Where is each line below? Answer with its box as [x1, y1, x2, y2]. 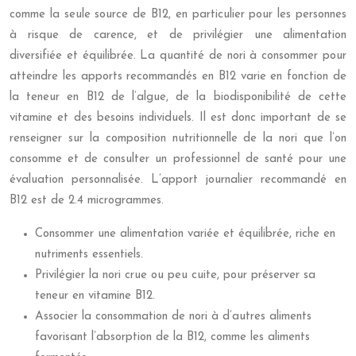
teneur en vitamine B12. [35, 290, 155, 302]
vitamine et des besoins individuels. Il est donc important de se [10, 112, 346, 124]
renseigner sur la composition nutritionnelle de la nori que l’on [10, 133, 346, 145]
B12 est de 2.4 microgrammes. [10, 195, 164, 207]
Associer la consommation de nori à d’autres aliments [35, 311, 311, 323]
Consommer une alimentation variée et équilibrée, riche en [35, 228, 335, 240]
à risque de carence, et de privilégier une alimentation [10, 29, 346, 41]
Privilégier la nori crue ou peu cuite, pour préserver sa [35, 269, 315, 281]
